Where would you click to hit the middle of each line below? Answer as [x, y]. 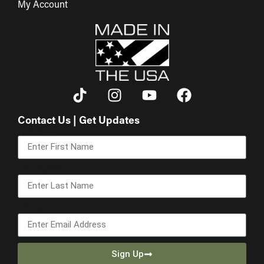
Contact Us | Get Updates [79, 121]
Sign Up [128, 254]
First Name [40, 130]
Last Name [40, 169]
